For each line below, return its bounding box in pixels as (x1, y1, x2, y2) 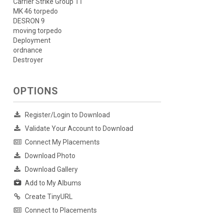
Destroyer (13, 56, 43, 64)
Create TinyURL (24, 193, 73, 201)
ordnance (13, 46, 42, 54)
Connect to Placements (24, 206, 97, 215)
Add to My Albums (24, 179, 81, 187)
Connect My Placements (24, 138, 100, 146)
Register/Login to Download (24, 111, 110, 119)
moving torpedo (13, 27, 62, 35)
